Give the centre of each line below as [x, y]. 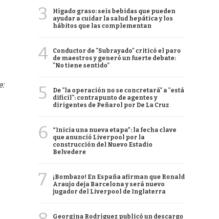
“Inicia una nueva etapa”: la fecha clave [115, 130]
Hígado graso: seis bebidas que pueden [114, 11]
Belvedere [69, 152]
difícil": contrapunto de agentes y [105, 98]
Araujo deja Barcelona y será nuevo [109, 184]
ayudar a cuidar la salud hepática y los [113, 19]
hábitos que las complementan [102, 26]
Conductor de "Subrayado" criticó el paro [117, 51]
